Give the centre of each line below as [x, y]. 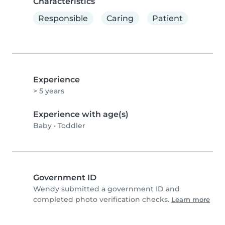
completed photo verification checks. [102, 200]
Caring [120, 18]
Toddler [72, 126]
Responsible [63, 18]
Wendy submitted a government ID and [106, 189]
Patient [167, 18]
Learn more [191, 200]
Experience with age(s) [81, 115]
